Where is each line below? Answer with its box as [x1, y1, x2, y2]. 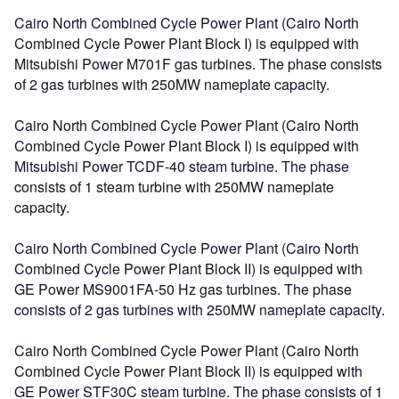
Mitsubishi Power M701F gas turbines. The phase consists [14, 53, 382, 74]
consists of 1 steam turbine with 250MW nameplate [14, 175, 334, 197]
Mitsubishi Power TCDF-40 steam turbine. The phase [14, 155, 349, 176]
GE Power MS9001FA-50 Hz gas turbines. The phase [14, 278, 352, 299]
